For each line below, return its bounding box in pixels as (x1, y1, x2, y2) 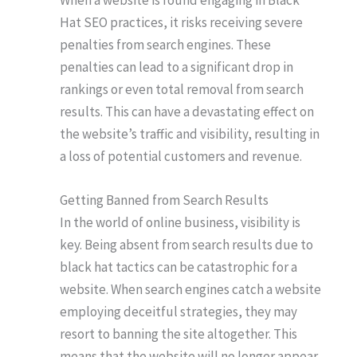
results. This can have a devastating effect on (60, 102, 314, 120)
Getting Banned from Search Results (60, 190, 269, 209)
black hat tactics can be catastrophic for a (60, 257, 297, 276)
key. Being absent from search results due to (60, 235, 313, 253)
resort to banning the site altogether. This (60, 324, 297, 343)
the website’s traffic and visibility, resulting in (60, 124, 320, 143)
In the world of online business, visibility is (60, 213, 300, 231)
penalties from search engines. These (60, 35, 271, 53)
